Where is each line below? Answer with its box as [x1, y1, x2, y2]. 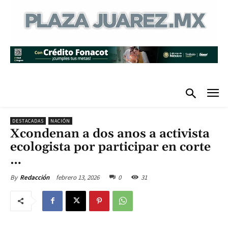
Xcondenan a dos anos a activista [10, 126, 210, 141]
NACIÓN [50, 117, 70, 124]
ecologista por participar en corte [10, 139, 211, 155]
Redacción [20, 173, 49, 182]
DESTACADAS [12, 117, 44, 124]
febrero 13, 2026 [56, 173, 99, 182]
